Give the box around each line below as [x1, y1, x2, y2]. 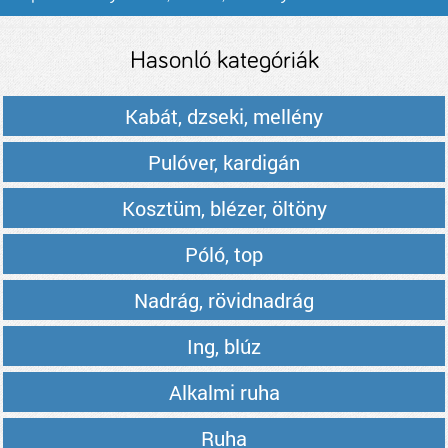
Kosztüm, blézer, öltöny [121, 195, 327, 221]
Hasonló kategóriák [129, 48, 319, 73]
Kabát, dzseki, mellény [125, 103, 323, 129]
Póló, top [185, 241, 263, 267]
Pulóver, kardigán [148, 149, 300, 175]
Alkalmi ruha [168, 379, 280, 405]
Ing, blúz [187, 333, 261, 359]
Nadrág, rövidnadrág [134, 287, 314, 313]
